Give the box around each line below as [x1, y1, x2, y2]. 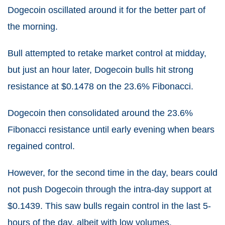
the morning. [8, 22, 58, 32]
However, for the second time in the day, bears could [8, 168, 217, 178]
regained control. [8, 141, 75, 151]
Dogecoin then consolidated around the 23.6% [8, 108, 193, 118]
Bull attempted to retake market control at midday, [8, 48, 206, 58]
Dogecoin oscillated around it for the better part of [8, 5, 205, 15]
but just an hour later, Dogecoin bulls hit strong [8, 65, 193, 75]
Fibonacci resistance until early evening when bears [8, 125, 214, 135]
